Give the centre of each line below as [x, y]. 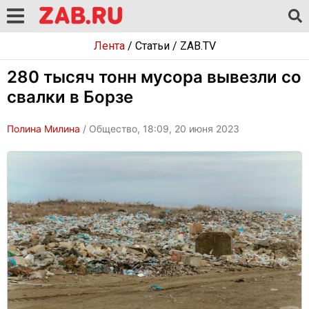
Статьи [152, 46]
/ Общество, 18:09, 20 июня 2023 [160, 129]
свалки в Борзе [70, 97]
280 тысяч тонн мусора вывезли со [154, 77]
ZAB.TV [198, 46]
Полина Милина [43, 129]
